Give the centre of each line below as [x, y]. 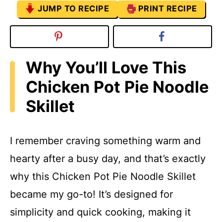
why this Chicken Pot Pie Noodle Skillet [103, 177]
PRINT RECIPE [167, 8]
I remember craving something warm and [105, 141]
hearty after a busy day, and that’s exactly [108, 159]
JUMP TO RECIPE [74, 8]
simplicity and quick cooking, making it [100, 212]
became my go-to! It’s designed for [91, 194]
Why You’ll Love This [106, 67]
